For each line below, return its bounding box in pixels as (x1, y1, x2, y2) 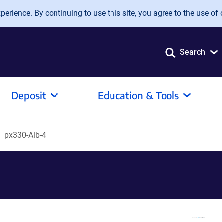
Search (180, 47, 205, 56)
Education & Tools (98, 89, 179, 101)
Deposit (11, 89, 46, 101)
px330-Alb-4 (4, 130, 46, 140)
